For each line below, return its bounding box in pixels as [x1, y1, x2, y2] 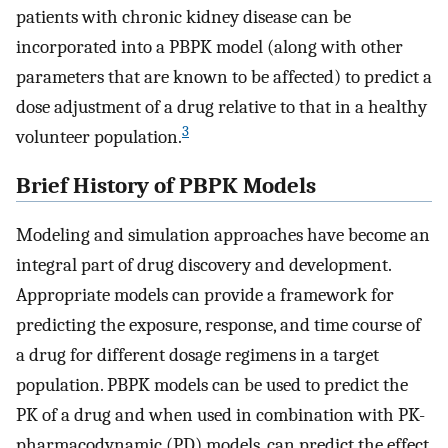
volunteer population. [16, 126, 182, 149]
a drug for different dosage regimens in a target [16, 343, 379, 366]
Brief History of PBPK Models [16, 173, 316, 200]
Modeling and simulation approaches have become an [16, 223, 430, 246]
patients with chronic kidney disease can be [16, 6, 351, 29]
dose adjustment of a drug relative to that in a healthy [16, 96, 427, 119]
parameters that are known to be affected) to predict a [16, 66, 432, 89]
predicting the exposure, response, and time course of [16, 313, 421, 336]
